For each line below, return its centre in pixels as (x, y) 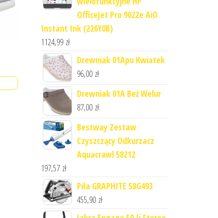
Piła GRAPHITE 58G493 (115, 186)
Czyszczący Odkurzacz (115, 141)
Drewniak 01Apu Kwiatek (121, 60)
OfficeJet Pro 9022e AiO (117, 15)
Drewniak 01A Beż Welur (119, 93)
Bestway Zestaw (106, 127)
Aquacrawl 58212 (106, 154)
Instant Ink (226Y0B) (77, 28)
